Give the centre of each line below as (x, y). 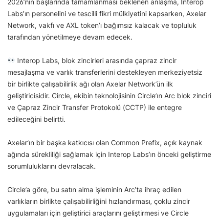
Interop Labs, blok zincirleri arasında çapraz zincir (96, 60)
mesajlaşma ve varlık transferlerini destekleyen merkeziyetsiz (105, 72)
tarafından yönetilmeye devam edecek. (70, 37)
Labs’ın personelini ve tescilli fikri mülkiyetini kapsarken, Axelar (107, 13)
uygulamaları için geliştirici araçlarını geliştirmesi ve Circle (98, 213)
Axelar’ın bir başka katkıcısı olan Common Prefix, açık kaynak (105, 142)
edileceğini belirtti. (36, 119)
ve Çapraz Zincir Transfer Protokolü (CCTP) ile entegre (95, 107)
